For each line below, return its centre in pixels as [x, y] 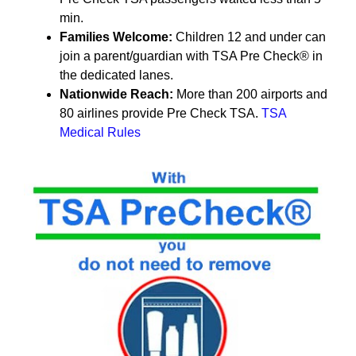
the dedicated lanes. [116, 75]
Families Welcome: [116, 37]
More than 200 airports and [252, 94]
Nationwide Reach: [116, 94]
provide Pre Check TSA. [190, 113]
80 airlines [89, 113]
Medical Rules [100, 132]
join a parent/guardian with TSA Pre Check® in [191, 56]
